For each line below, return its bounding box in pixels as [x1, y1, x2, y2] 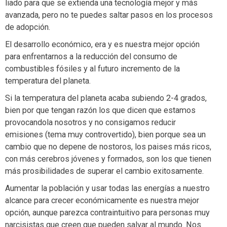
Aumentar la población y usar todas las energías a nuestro [5, 183, 210, 193]
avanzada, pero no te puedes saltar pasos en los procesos [5, 10, 213, 20]
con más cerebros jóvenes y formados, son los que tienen [5, 154, 211, 164]
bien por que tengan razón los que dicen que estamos [5, 105, 196, 115]
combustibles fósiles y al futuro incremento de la [5, 63, 180, 73]
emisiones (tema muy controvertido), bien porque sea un [5, 129, 206, 139]
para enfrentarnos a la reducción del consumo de [5, 51, 177, 61]
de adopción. [5, 22, 50, 32]
